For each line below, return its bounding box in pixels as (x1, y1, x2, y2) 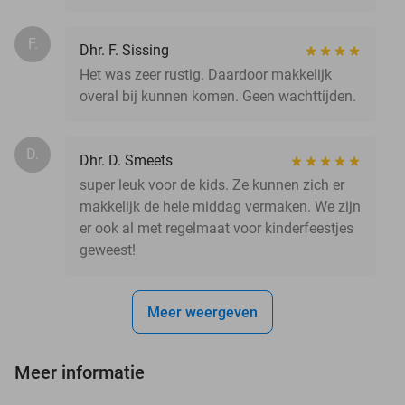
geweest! (80, 240, 136, 259)
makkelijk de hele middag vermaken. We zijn (80, 197, 361, 215)
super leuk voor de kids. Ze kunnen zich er (80, 175, 344, 193)
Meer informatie (14, 361, 145, 383)
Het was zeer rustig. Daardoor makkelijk (80, 65, 332, 83)
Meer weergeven (147, 303, 258, 321)
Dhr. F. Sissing (80, 41, 169, 59)
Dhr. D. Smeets (80, 151, 173, 169)
